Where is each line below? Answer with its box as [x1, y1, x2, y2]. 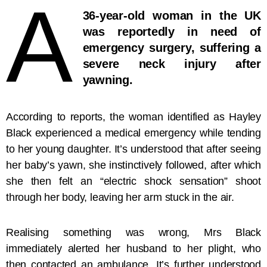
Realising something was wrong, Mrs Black [6, 226, 261, 238]
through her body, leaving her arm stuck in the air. [6, 191, 234, 204]
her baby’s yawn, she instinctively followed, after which [6, 159, 261, 172]
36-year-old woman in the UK [82, 9, 261, 23]
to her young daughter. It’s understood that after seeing [6, 143, 261, 156]
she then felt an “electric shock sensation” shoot [6, 175, 261, 188]
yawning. [82, 73, 133, 87]
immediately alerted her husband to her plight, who [6, 242, 261, 254]
